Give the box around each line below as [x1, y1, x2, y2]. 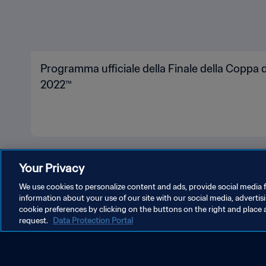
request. [19, 216, 50, 226]
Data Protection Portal [53, 216, 133, 226]
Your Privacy [19, 160, 84, 175]
